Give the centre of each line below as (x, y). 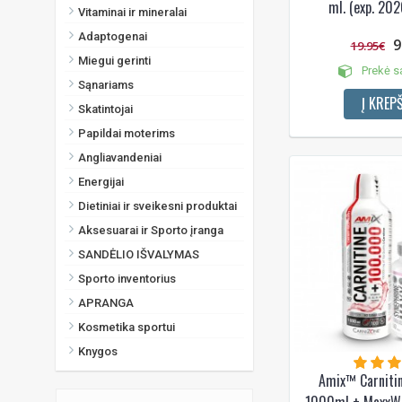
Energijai (101, 181)
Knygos (98, 351)
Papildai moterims (127, 133)
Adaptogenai (113, 36)
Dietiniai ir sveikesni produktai (157, 205)
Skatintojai (105, 109)
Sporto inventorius (127, 278)
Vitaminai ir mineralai (132, 12)
